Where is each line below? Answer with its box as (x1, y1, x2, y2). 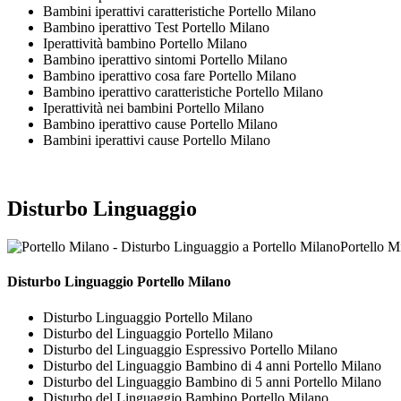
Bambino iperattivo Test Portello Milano (43, 20, 269, 36)
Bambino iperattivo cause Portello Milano (43, 116, 277, 132)
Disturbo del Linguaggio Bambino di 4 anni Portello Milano (43, 357, 381, 373)
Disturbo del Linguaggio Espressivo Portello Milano (43, 341, 337, 357)
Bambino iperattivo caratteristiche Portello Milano (43, 84, 323, 100)
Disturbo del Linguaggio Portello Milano (43, 325, 273, 341)
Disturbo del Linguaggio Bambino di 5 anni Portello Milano (43, 373, 381, 389)
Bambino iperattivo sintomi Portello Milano (43, 52, 287, 68)
